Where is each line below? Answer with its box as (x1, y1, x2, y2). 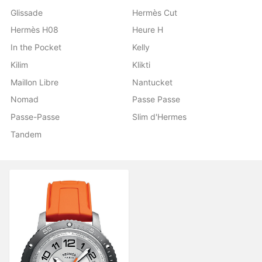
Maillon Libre (11, 77, 59, 87)
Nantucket (132, 77, 173, 87)
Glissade (11, 7, 43, 18)
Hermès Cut (132, 7, 178, 18)
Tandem (11, 129, 42, 139)
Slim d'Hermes (132, 112, 187, 122)
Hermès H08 (11, 25, 59, 35)
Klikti (132, 59, 151, 70)
